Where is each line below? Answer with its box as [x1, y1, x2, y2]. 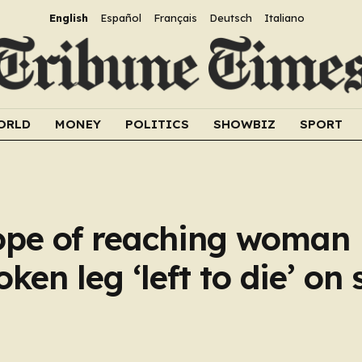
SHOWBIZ [213, 116, 276, 132]
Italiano [263, 11, 305, 24]
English [48, 11, 88, 24]
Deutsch [208, 11, 252, 24]
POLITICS [125, 116, 189, 132]
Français [153, 11, 197, 24]
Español [99, 11, 141, 24]
